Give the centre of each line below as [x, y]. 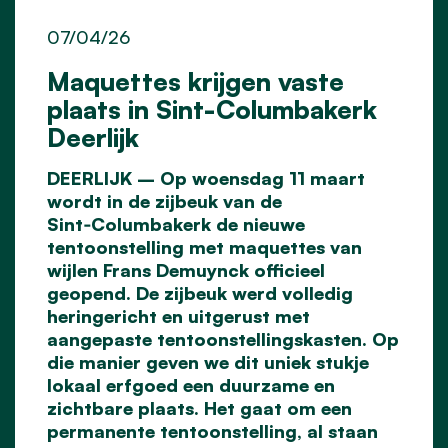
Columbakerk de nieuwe [198, 224]
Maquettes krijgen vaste [195, 81]
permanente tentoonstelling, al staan [212, 431]
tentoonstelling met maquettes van [204, 247]
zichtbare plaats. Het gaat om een [199, 408]
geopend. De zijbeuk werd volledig [200, 293]
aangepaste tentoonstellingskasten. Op [223, 339]
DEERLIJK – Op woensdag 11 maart [206, 178]
